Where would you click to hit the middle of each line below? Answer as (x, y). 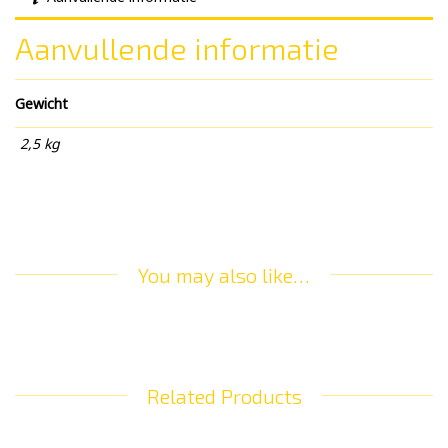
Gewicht (41, 104)
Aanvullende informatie (177, 48)
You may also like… (224, 274)
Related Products (224, 395)
